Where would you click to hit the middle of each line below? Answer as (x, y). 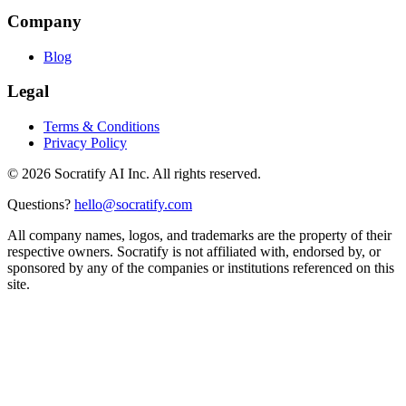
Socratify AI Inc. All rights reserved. (156, 173)
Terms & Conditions (101, 126)
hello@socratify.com (133, 204)
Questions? (39, 204)
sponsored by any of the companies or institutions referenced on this (201, 267)
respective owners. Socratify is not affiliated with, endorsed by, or (194, 251)
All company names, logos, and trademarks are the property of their (199, 235)
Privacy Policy (85, 142)
